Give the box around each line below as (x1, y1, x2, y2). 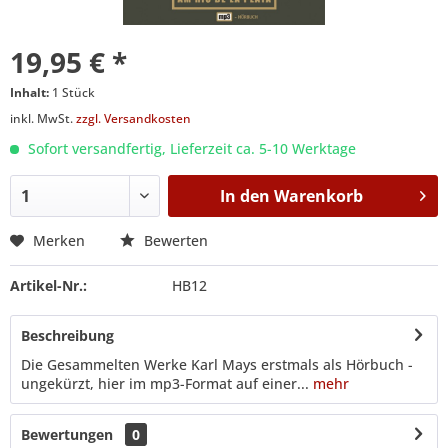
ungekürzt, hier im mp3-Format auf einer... (21, 373, 309, 393)
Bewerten (140, 230, 208, 250)
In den (219, 184, 270, 207)
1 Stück (52, 83, 95, 101)
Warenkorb (273, 184, 363, 207)
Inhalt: (10, 83, 52, 101)
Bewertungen (21, 424, 113, 444)
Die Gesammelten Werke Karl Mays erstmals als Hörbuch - (21, 354, 413, 374)
